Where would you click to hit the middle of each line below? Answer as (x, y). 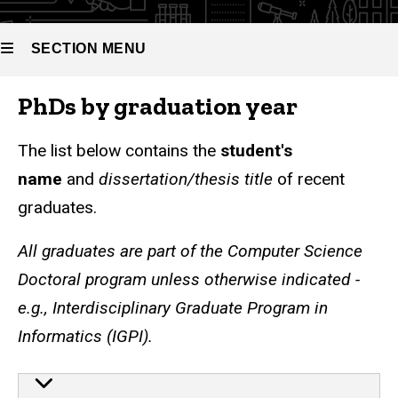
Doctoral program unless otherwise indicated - (189, 279)
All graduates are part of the (123, 251)
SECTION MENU (89, 48)
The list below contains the (119, 150)
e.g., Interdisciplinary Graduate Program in (173, 307)
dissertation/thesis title (186, 179)
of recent (309, 179)
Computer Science (295, 251)
